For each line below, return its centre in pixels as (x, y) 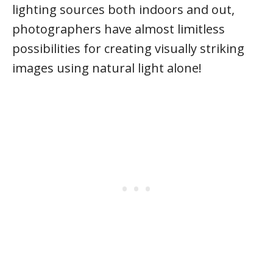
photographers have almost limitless (119, 29)
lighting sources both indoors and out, (123, 9)
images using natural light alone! (107, 68)
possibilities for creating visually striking (128, 48)
